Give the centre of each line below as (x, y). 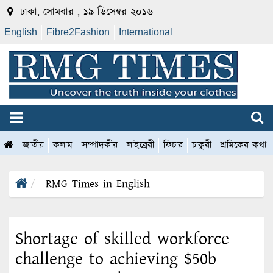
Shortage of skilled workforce (122, 239)
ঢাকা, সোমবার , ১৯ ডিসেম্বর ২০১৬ (85, 12)
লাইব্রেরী (140, 146)
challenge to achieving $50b (116, 259)
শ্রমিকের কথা (243, 146)
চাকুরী (202, 146)
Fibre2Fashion (78, 32)
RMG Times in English (98, 184)
